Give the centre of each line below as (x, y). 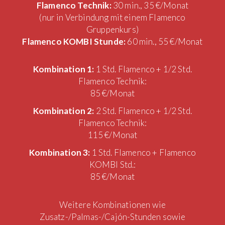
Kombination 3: (61, 152)
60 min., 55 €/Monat (165, 41)
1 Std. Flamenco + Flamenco (144, 152)
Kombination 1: (65, 69)
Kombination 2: (65, 110)
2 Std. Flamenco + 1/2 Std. (144, 110)
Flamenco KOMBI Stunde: (75, 41)
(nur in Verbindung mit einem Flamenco (113, 17)
